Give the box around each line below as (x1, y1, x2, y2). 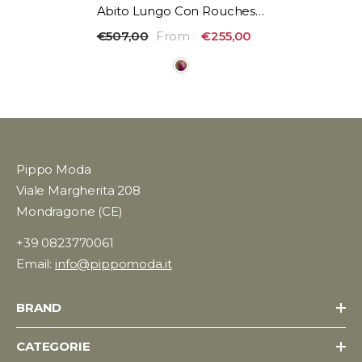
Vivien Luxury (96, 21, 175, 37)
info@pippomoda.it (54, 256, 172, 272)
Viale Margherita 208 (16, 183, 141, 199)
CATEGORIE (16, 339, 90, 355)
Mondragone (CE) (16, 204, 123, 220)
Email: (16, 256, 55, 272)
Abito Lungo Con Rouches (96, 3, 256, 19)
